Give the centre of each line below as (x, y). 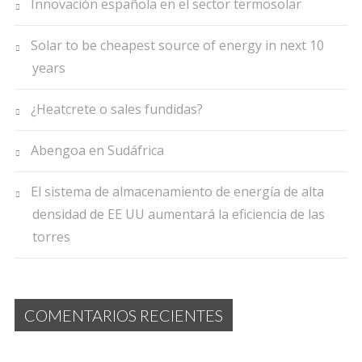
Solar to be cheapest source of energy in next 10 (177, 45)
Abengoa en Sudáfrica (97, 150)
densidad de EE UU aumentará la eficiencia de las (179, 214)
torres (51, 236)
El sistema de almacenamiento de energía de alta (177, 191)
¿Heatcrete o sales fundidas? (117, 109)
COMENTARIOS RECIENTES (124, 316)
